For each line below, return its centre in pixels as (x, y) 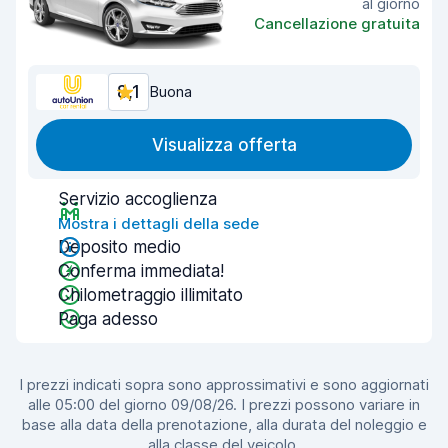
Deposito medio (119, 247)
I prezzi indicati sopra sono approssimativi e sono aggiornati (224, 384)
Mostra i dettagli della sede (158, 223)
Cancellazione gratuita (337, 23)
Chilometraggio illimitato (150, 295)
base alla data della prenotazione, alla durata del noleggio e (224, 424)
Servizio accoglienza (137, 199)
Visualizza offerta (224, 145)
